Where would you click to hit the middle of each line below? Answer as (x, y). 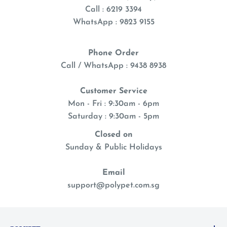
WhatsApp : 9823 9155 (113, 22)
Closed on (113, 135)
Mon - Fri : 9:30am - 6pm (113, 104)
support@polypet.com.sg (113, 185)
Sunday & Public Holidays (113, 147)
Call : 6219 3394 (113, 9)
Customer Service (113, 91)
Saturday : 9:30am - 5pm (113, 116)
